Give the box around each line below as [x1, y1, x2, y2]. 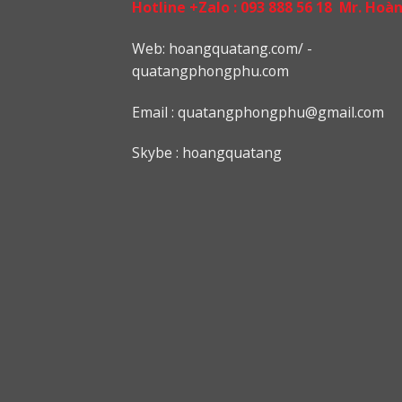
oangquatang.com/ [178, 38, 303, 58]
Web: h [132, 38, 178, 58]
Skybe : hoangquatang [132, 143, 282, 163]
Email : [132, 101, 178, 122]
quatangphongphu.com [132, 60, 289, 81]
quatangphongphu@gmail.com [178, 101, 384, 122]
